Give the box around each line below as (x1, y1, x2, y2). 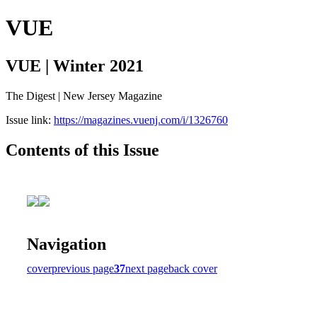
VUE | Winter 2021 (6, 56, 144, 75)
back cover (168, 262, 217, 275)
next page (125, 262, 168, 275)
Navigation (27, 234, 106, 253)
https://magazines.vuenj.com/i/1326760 (54, 113, 228, 126)
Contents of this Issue (6, 140, 159, 159)
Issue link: (6, 113, 54, 126)
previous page (52, 262, 114, 275)
